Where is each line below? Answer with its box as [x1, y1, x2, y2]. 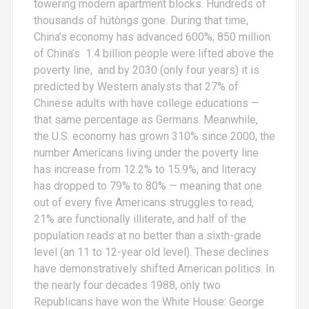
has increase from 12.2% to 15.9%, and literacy [34, 163, 257, 176]
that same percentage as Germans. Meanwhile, [34, 113, 258, 126]
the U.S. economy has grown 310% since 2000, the [34, 130, 275, 143]
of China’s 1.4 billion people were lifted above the [34, 47, 274, 60]
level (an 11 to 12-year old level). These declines [34, 246, 269, 259]
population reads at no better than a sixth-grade [34, 229, 261, 242]
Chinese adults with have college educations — [34, 97, 259, 110]
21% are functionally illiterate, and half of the [34, 212, 246, 226]
